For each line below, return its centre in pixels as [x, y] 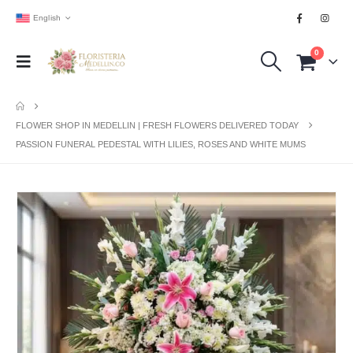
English [47, 17]
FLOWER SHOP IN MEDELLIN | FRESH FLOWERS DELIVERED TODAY [157, 125]
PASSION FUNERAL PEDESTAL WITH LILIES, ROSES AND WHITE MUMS [161, 144]
